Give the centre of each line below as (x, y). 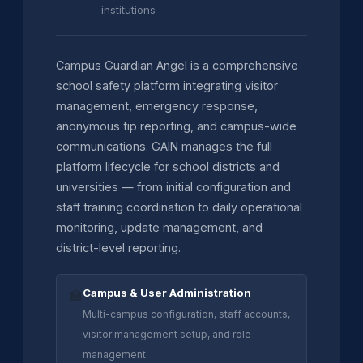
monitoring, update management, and (159, 227)
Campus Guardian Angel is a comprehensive (177, 65)
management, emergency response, (157, 105)
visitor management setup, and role (167, 334)
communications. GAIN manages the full (164, 146)
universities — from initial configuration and (173, 186)
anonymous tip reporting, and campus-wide (176, 126)
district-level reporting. (118, 247)
